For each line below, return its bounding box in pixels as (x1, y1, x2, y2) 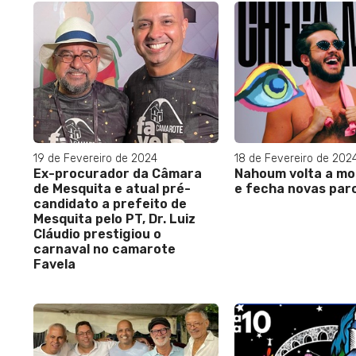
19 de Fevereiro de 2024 (33, 151, 157, 165)
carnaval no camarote (33, 241, 176, 257)
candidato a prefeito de (33, 195, 187, 211)
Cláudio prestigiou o (33, 226, 161, 242)
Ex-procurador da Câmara (33, 165, 202, 181)
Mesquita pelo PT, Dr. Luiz (33, 211, 195, 226)
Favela (33, 256, 75, 272)
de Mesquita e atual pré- (33, 180, 191, 196)
